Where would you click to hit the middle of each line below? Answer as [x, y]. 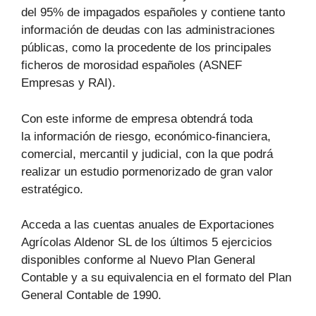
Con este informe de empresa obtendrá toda [137, 119]
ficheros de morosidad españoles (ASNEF [132, 66]
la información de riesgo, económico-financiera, [146, 136]
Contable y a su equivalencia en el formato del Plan [156, 278]
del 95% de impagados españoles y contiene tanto [153, 13]
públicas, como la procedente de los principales [146, 48]
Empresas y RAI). [68, 83]
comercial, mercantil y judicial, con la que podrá [147, 154]
